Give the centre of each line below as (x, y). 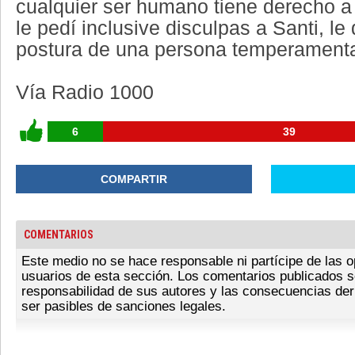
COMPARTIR (134, 179)
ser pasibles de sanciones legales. (124, 306)
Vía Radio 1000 (85, 92)
